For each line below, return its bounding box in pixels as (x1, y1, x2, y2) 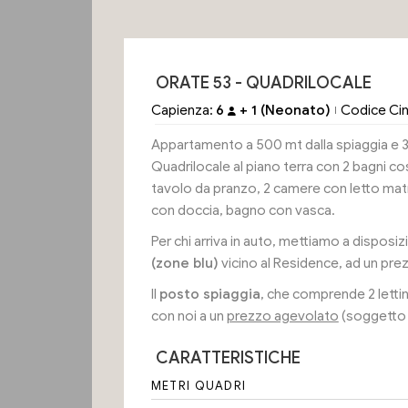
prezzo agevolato (226, 308, 339, 324)
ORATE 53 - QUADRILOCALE (155, 73, 372, 93)
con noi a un (150, 308, 227, 324)
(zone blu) (150, 255, 219, 271)
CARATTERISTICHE (155, 348, 301, 368)
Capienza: (150, 102, 216, 118)
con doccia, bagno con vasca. (150, 202, 335, 219)
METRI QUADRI (150, 378, 247, 393)
